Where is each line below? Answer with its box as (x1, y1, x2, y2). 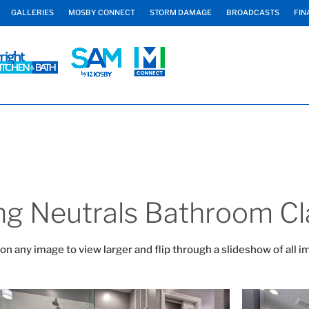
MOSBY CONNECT (68, 8, 135, 17)
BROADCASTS (226, 8, 279, 17)
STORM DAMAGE (150, 8, 212, 17)
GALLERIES (11, 8, 54, 17)
